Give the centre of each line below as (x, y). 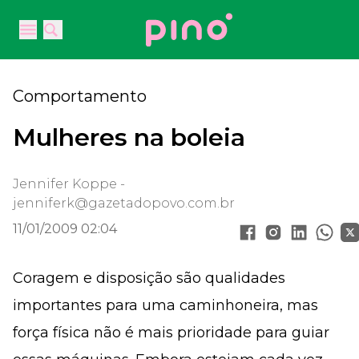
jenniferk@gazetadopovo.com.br (124, 203)
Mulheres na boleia (129, 137)
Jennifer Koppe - (69, 184)
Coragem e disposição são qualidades (149, 278)
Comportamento (80, 96)
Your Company (192, 21)
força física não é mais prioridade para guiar (171, 333)
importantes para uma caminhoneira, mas (165, 305)
